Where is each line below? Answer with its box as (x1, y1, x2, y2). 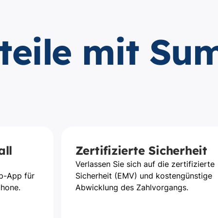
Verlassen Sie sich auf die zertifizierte (75, 159, 215, 169)
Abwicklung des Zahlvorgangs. (75, 182, 188, 192)
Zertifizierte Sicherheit (75, 143, 207, 158)
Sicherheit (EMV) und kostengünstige (75, 171, 212, 181)
